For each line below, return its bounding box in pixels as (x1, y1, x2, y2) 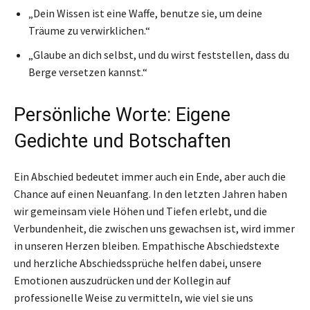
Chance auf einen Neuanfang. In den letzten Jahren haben (14, 186, 287, 201)
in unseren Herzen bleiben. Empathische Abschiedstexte (14, 238, 280, 253)
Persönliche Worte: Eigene (14, 103, 230, 126)
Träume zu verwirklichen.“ (28, 23, 150, 37)
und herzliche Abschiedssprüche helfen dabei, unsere (14, 255, 262, 270)
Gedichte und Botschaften (14, 129, 231, 152)
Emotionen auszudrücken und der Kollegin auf (14, 273, 231, 287)
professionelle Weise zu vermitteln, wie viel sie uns (14, 290, 253, 304)
